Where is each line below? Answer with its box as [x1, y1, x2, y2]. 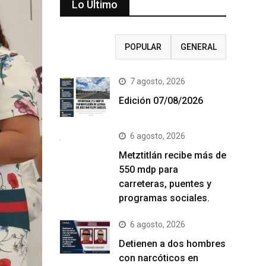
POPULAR [124, 42, 161, 52]
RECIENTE [68, 42, 107, 52]
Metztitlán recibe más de [119, 150, 226, 161]
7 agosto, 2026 [130, 77, 185, 86]
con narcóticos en [119, 252, 198, 264]
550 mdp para [119, 164, 178, 176]
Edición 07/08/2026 [119, 95, 203, 106]
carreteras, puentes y [119, 178, 211, 190]
